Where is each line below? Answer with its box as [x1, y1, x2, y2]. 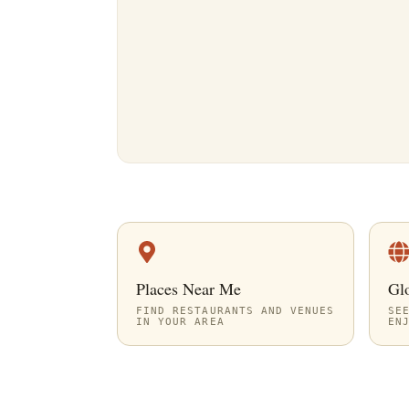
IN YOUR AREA [136, 316, 225, 327]
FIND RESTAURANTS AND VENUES [136, 305, 335, 316]
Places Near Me [136, 278, 241, 299]
